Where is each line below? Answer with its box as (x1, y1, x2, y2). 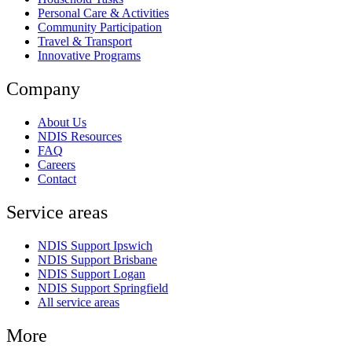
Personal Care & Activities (38, 6, 169, 20)
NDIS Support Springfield (38, 280, 168, 295)
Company (6, 79, 80, 100)
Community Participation (38, 20, 162, 35)
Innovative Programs (38, 49, 141, 63)
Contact (38, 172, 76, 186)
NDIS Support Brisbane (38, 252, 157, 266)
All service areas (38, 295, 119, 309)
